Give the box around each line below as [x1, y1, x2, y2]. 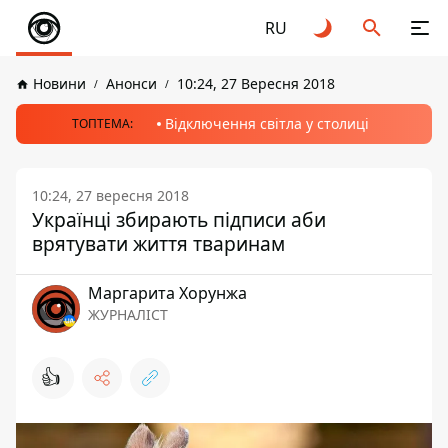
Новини [33, 74, 86, 93]
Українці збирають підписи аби [32, 206, 326, 233]
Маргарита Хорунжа [88, 282, 247, 304]
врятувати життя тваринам [32, 230, 285, 257]
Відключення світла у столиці [164, 114, 369, 133]
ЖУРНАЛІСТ [88, 305, 168, 324]
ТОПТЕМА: [71, 115, 133, 132]
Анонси [106, 74, 157, 93]
